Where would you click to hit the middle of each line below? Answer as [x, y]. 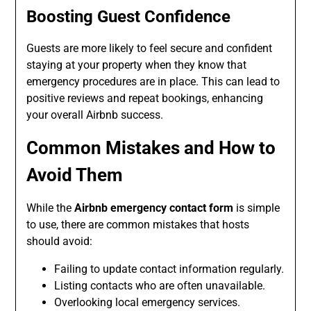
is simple [257, 208]
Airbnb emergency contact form [154, 208]
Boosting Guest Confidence [129, 17]
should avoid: [60, 242]
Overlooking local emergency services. [148, 303]
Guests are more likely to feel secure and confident [150, 49]
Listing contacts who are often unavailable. [160, 286]
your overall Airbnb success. [95, 115]
